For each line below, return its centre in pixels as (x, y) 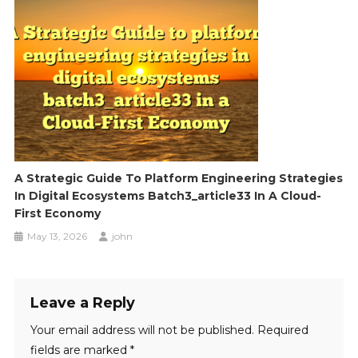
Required (282, 330)
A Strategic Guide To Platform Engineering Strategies (179, 178)
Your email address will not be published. (142, 330)
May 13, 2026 (58, 236)
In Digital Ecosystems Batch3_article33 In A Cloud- (168, 195)
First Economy (58, 213)
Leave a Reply (82, 302)
